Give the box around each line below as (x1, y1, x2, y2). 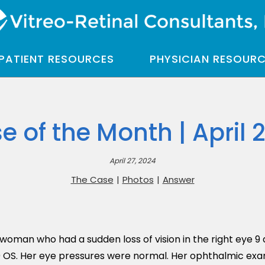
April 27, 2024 (109, 156, 156, 166)
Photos (122, 173, 154, 186)
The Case (70, 173, 114, 186)
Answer (162, 173, 195, 186)
